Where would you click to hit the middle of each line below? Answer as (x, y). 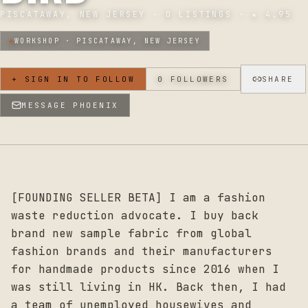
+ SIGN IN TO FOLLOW (73, 79)
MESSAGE (47, 106)
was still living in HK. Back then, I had (148, 287)
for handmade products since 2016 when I (145, 269)
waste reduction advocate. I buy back (135, 216)
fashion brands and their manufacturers (142, 252)
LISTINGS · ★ (219, 15)
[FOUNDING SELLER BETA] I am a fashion (138, 198)
